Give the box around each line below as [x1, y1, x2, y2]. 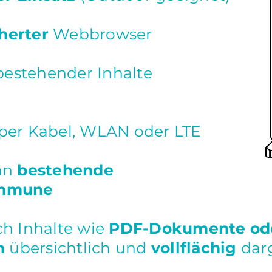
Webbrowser [53, 25, 152, 43]
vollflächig [151, 239, 237, 257]
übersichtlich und [5, 239, 151, 257]
